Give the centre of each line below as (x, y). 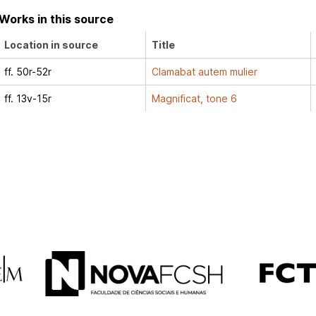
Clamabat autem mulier (205, 72)
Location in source (51, 45)
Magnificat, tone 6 (195, 99)
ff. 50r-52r (28, 72)
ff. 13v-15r (28, 99)
